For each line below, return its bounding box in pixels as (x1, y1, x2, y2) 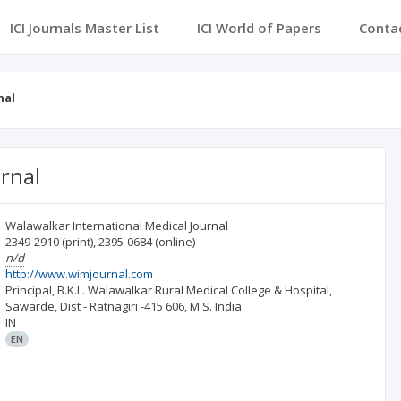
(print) (62, 234, 94, 250)
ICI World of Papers (196, 19, 321, 37)
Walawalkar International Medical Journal (5, 218, 229, 234)
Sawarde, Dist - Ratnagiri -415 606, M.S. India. (5, 298, 245, 314)
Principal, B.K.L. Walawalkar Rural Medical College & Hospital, (5, 282, 333, 298)
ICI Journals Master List (9, 19, 159, 37)
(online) (155, 234, 196, 250)
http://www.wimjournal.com (5, 266, 154, 282)
